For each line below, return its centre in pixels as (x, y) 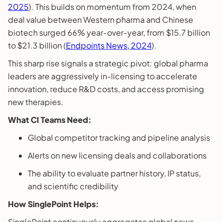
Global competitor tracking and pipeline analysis (119, 137)
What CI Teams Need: (50, 119)
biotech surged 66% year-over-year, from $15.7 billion (109, 32)
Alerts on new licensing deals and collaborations (117, 155)
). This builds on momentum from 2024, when (112, 6)
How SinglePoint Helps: (54, 204)
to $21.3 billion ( (37, 45)
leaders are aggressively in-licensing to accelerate (103, 76)
